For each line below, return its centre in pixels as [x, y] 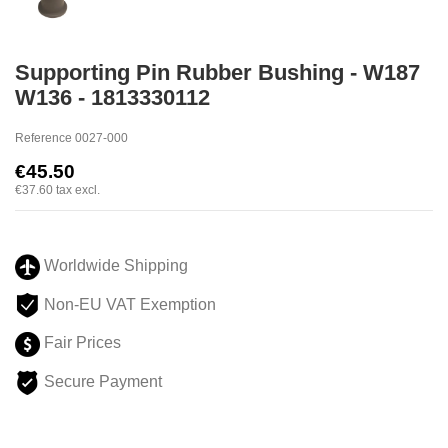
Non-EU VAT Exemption [130, 304]
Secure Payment [101, 382]
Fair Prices [80, 343]
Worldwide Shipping [114, 266]
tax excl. [78, 189]
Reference [43, 137]
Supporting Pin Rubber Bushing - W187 [217, 73]
